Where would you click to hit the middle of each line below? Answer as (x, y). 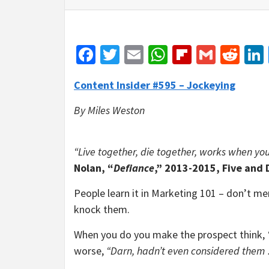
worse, (90, 251)
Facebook (134, 55)
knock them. (103, 209)
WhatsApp (209, 55)
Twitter (148, 55)
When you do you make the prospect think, (171, 234)
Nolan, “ (94, 168)
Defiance (134, 168)
